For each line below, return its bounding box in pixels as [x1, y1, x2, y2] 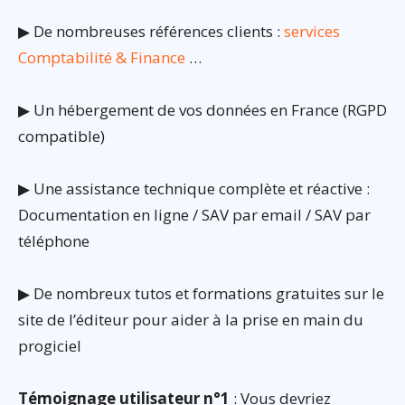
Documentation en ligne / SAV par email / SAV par [18, 204, 371, 226]
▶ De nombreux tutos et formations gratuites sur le [18, 283, 384, 305]
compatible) [18, 126, 105, 147]
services [284, 21, 340, 42]
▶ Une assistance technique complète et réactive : [18, 178, 370, 200]
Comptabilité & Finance [18, 47, 185, 69]
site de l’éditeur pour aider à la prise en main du [18, 309, 363, 331]
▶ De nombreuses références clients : [18, 21, 284, 42]
